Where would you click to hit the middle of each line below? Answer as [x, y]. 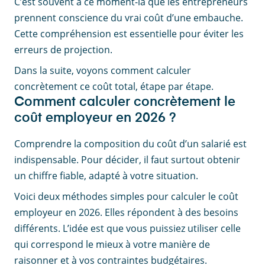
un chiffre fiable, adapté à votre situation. [106, 176]
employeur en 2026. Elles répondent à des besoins [126, 213]
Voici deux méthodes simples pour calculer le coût [126, 197]
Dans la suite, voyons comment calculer [103, 71]
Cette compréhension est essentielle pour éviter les [129, 34]
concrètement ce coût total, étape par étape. [114, 87]
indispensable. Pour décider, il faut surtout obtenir [127, 160]
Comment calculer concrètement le [125, 103]
